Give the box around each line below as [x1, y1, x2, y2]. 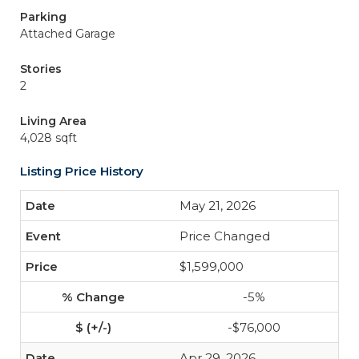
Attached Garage [20, 26, 115, 41]
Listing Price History [20, 163, 143, 179]
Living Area [20, 114, 87, 128]
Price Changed [179, 228, 270, 244]
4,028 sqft [20, 131, 77, 145]
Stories [20, 62, 62, 76]
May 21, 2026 [179, 198, 256, 213]
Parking [20, 10, 67, 24]
